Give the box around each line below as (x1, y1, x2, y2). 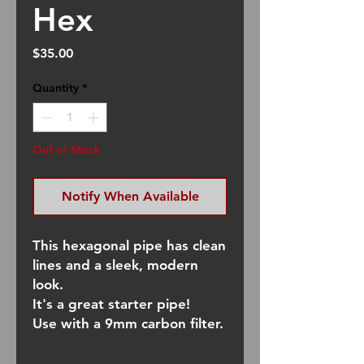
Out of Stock (32, 141, 101, 157)
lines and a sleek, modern (32, 256, 198, 273)
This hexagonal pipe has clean (32, 236, 226, 253)
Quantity (32, 80, 79, 95)
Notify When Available (61, 188, 199, 204)
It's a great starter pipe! (32, 295, 190, 312)
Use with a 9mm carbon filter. (32, 314, 223, 331)
